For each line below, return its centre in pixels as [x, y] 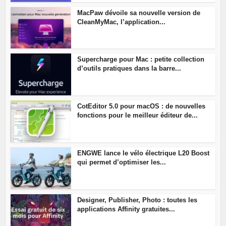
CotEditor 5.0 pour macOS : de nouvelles [142, 106]
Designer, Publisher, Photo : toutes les [137, 200]
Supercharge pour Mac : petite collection [141, 60]
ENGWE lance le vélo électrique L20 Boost [144, 153]
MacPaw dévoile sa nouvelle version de [139, 13]
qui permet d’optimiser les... [122, 162]
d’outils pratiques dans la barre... [129, 69]
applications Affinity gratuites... [126, 209]
